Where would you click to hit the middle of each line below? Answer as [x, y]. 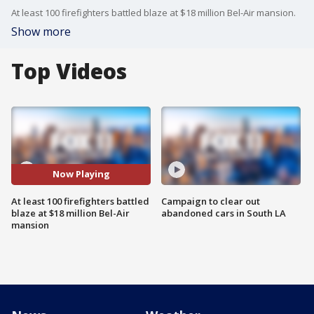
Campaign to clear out [211, 201]
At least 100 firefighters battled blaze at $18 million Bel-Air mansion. [153, 13]
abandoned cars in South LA [224, 213]
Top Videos [69, 71]
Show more [41, 32]
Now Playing [81, 174]
